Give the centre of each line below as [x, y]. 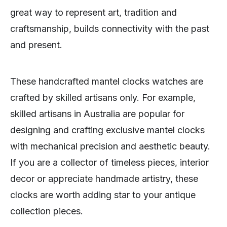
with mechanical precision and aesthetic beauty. [110, 146]
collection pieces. [47, 211]
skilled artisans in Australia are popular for [97, 114]
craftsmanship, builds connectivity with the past [110, 29]
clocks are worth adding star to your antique [103, 195]
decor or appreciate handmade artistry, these [104, 179]
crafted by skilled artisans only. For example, [103, 98]
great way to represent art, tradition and [93, 13]
